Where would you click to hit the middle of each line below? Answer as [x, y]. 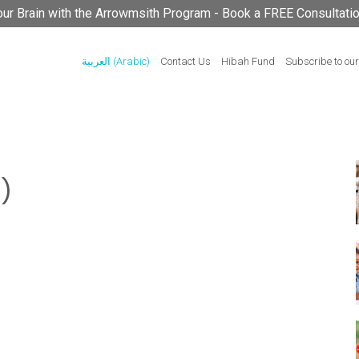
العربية [97, 61]
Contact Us [186, 61]
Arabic [132, 61]
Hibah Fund [248, 61]
